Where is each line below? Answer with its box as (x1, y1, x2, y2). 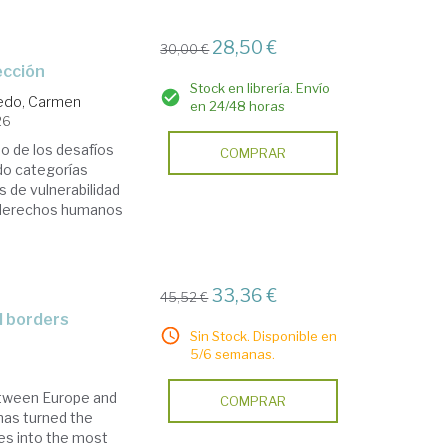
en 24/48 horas (190, 98, 286, 114)
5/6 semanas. (190, 346, 276, 362)
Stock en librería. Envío (190, 80, 331, 96)
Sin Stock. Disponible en (190, 328, 338, 344)
